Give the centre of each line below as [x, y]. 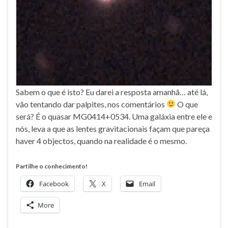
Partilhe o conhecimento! [52, 166]
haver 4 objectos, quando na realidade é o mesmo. [101, 140]
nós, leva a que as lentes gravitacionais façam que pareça [113, 128]
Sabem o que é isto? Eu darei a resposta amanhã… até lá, [112, 92]
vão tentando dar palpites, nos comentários [91, 104]
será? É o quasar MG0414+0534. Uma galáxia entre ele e [114, 116]
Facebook [54, 183]
